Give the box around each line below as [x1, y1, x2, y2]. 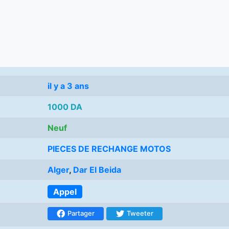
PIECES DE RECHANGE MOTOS [48, 144, 171, 154]
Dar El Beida [73, 165, 121, 175]
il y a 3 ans [48, 81, 89, 91]
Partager [67, 209, 95, 218]
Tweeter [126, 209, 153, 218]
